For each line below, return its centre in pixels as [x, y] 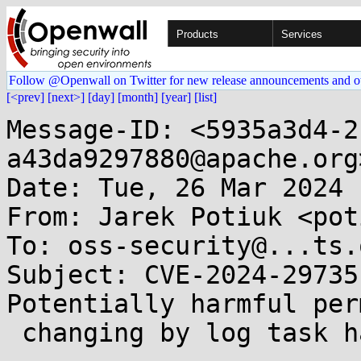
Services [302, 34]
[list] [205, 97]
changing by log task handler [14, 333]
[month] [138, 97]
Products [197, 34]
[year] [176, 97]
